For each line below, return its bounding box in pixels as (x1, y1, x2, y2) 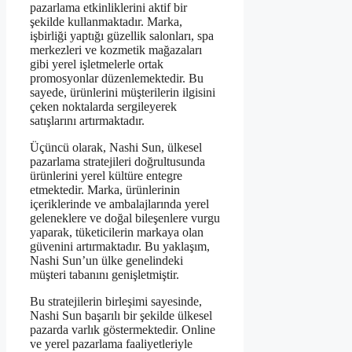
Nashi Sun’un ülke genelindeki (30, 254, 183, 268)
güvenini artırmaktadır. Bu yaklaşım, (30, 240, 210, 254)
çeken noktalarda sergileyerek (30, 100, 177, 114)
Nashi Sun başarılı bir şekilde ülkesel (30, 309, 212, 323)
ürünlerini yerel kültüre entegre (30, 169, 182, 183)
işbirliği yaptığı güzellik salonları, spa (30, 29, 214, 43)
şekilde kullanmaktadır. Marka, (30, 15, 182, 29)
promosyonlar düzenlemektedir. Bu (30, 71, 203, 86)
